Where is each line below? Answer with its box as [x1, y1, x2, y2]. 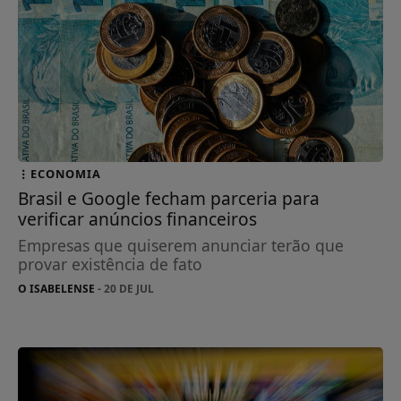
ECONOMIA [30, 165, 102, 182]
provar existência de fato [18, 252, 203, 275]
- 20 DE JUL [95, 280, 155, 296]
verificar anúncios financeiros [18, 206, 258, 231]
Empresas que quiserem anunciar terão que [18, 234, 345, 256]
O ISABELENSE [18, 280, 96, 296]
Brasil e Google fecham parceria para [18, 185, 320, 210]
